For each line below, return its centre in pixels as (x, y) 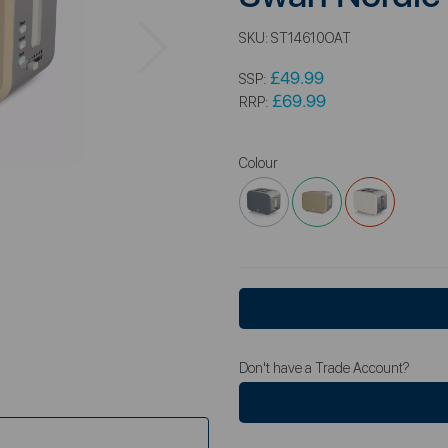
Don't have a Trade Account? (324, 367)
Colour (258, 162)
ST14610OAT (311, 37)
